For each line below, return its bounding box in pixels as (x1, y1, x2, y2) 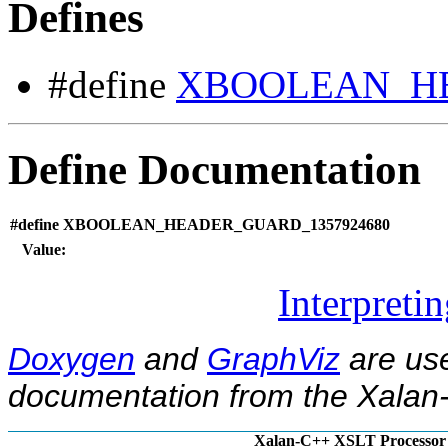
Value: (22, 240, 66, 258)
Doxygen (8, 340, 135, 377)
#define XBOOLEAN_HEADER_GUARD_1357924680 (10, 215, 390, 233)
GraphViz (207, 340, 340, 377)
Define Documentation (8, 146, 421, 194)
